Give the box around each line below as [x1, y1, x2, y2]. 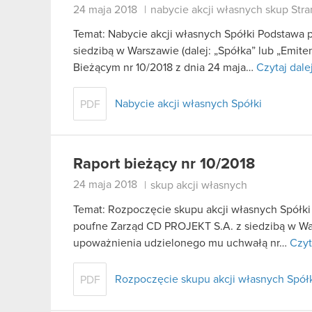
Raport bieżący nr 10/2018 [73, 157, 255, 173]
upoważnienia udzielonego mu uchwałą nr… [73, 237, 290, 249]
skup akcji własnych [150, 179, 247, 191]
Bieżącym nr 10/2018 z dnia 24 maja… [73, 62, 256, 74]
